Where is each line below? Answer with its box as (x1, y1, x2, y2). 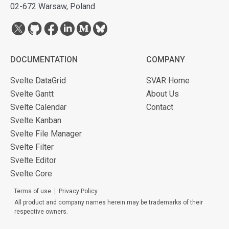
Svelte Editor (10, 155, 56, 166)
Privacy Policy (59, 188, 98, 195)
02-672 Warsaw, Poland (10, 2, 95, 12)
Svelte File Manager (10, 129, 82, 139)
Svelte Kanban (10, 116, 61, 126)
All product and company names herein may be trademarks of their (14, 199, 203, 207)
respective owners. (14, 208, 68, 216)
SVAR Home (146, 76, 190, 86)
